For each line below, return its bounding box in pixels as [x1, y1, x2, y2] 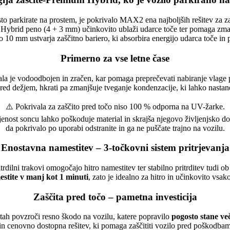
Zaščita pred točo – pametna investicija [33, 191, 197, 202]
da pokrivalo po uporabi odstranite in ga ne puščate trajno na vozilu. [5, 123, 225, 132]
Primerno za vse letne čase [61, 52, 169, 64]
